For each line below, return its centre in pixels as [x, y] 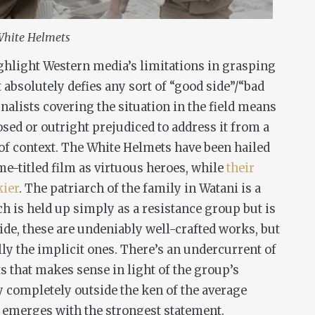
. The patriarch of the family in [109, 189]
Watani [219, 189]
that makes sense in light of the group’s [123, 271]
